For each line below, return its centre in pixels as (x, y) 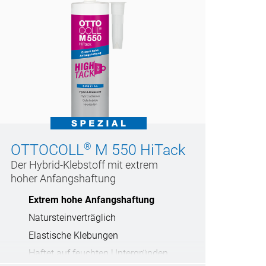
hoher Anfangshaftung (63, 179)
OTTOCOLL (47, 150)
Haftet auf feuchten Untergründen (98, 254)
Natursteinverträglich (72, 218)
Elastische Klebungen (73, 236)
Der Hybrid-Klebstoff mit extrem (84, 165)
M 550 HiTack (138, 150)
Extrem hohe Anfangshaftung (91, 200)
